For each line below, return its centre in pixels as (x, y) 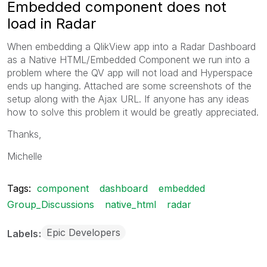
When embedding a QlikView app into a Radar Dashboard (131, 46)
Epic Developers (83, 232)
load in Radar (52, 23)
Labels (24, 233)
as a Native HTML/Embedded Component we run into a (128, 59)
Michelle (25, 156)
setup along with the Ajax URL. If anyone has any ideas (128, 99)
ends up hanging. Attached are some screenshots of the (129, 86)
